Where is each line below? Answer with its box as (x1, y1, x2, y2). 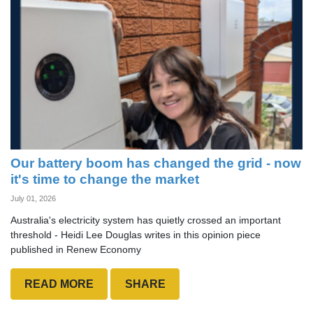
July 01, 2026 (10, 194, 56, 203)
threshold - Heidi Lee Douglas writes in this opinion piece (10, 229, 261, 241)
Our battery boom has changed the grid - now (10, 155, 301, 171)
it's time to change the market (10, 171, 199, 187)
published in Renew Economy (10, 244, 141, 256)
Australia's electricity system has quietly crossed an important (10, 214, 281, 226)
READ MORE (24, 277, 94, 290)
